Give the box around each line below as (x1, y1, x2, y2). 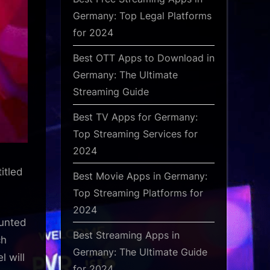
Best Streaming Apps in (73, 228, 180, 241)
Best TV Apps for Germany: (73, 110, 198, 123)
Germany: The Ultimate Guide (73, 245, 207, 258)
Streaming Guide (73, 86, 149, 98)
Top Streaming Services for (73, 127, 198, 140)
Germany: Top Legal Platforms (73, 10, 212, 22)
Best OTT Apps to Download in (73, 52, 215, 64)
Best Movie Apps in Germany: (73, 169, 207, 182)
